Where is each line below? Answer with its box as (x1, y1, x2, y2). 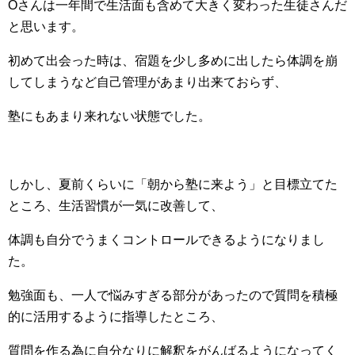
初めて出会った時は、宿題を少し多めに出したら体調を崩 (8, 53, 338, 67)
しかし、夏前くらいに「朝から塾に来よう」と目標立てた (8, 177, 338, 191)
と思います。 (8, 19, 84, 33)
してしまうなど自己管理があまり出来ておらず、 (8, 74, 287, 89)
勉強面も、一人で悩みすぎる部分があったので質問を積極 (8, 288, 338, 302)
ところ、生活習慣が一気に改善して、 (8, 198, 223, 212)
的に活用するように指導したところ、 (8, 309, 223, 323)
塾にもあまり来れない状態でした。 (8, 109, 211, 123)
